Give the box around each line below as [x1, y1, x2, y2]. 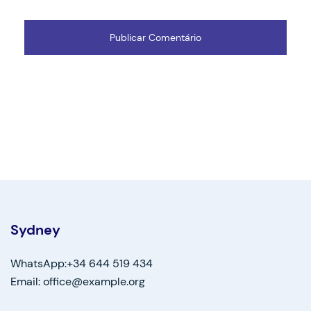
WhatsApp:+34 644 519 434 [10, 256, 153, 271]
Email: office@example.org [10, 274, 145, 289]
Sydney [10, 221, 60, 239]
